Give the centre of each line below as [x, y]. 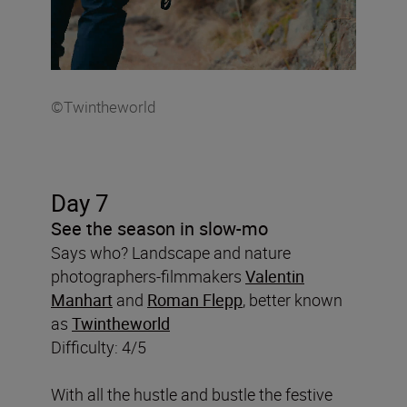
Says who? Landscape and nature [171, 252]
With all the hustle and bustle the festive [192, 394]
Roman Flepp [195, 299]
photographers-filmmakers [148, 276]
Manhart [82, 299]
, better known [293, 299]
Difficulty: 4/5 [99, 347]
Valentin [275, 276]
